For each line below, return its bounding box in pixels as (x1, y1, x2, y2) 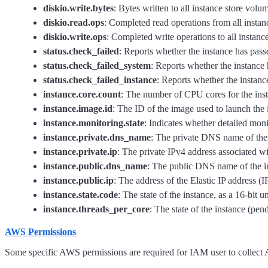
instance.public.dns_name (43, 161, 147, 171)
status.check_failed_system (43, 60, 151, 71)
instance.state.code (43, 190, 118, 200)
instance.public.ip (43, 175, 114, 185)
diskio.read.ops (43, 17, 104, 28)
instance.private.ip (43, 147, 117, 157)
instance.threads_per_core (43, 204, 150, 214)
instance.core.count (43, 89, 121, 99)
